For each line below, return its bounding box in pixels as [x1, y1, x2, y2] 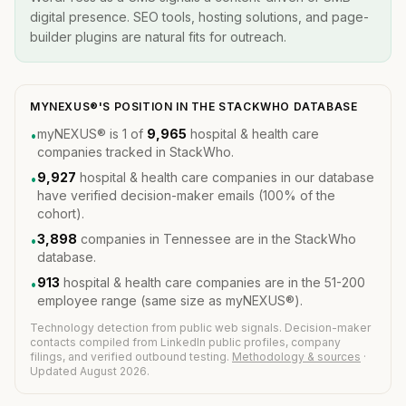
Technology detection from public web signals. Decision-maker [30, 321, 371, 334]
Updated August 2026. [30, 364, 150, 378]
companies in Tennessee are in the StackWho [77, 231, 356, 246]
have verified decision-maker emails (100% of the [37, 188, 335, 203]
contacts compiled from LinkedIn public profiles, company [30, 335, 341, 349]
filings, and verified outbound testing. [30, 350, 232, 363]
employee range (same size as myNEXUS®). [37, 293, 303, 308]
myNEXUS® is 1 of [37, 126, 147, 141]
